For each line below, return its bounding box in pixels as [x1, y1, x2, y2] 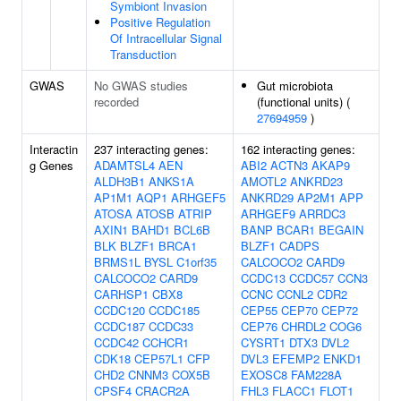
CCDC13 [241, 269, 286, 286]
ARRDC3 [299, 205, 346, 222]
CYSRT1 [241, 334, 286, 351]
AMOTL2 [241, 173, 286, 190]
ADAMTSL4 [94, 157, 155, 174]
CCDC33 [149, 318, 193, 335]
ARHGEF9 [241, 205, 295, 222]
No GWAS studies [94, 77, 188, 94]
